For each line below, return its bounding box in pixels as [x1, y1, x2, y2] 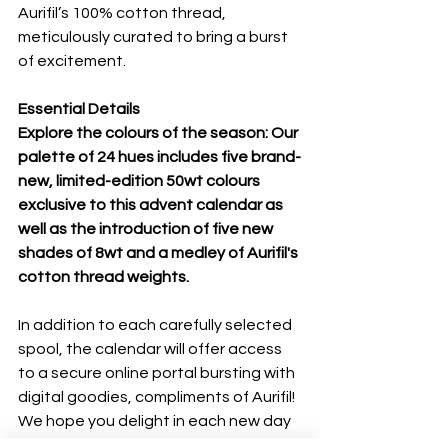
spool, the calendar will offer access [18, 340, 285, 357]
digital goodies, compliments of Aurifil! [18, 388, 298, 405]
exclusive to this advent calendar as [18, 196, 286, 213]
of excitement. [18, 52, 126, 69]
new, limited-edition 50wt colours [18, 172, 263, 189]
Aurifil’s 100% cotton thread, [18, 4, 229, 21]
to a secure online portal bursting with [18, 364, 298, 381]
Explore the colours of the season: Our [18, 124, 301, 141]
